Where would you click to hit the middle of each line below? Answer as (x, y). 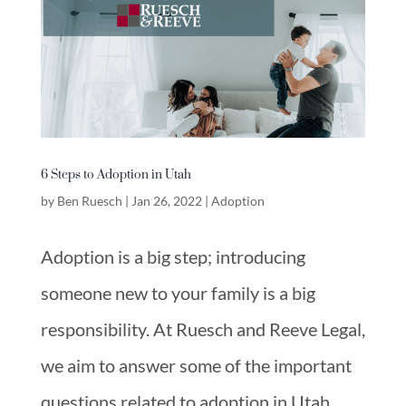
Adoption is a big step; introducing (173, 256)
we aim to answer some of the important (196, 365)
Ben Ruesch (89, 200)
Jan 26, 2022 (166, 200)
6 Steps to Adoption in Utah (116, 173)
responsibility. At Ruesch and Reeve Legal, (203, 329)
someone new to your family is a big (178, 292)
